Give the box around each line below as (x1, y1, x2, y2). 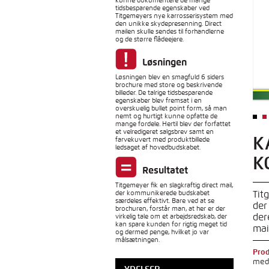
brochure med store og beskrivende (115, 80, 222, 88)
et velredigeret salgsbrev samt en (115, 127, 214, 135)
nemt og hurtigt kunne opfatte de (115, 112, 217, 119)
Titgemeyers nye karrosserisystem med (115, 11, 233, 19)
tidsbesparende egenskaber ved (115, 4, 210, 11)
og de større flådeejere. (115, 35, 184, 43)
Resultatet (142, 165, 188, 176)
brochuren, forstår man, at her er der (115, 204, 225, 212)
